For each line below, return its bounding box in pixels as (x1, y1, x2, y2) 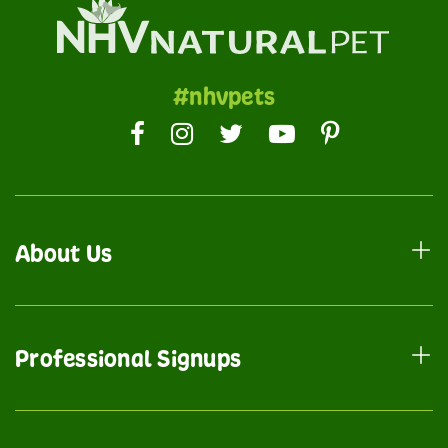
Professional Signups (15, 343, 241, 374)
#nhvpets (173, 81, 275, 112)
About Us (15, 238, 112, 269)
